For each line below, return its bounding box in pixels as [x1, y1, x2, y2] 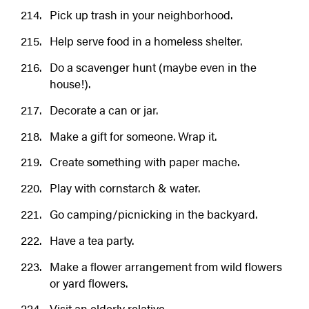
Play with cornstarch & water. [49, 179, 200, 197]
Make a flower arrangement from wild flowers [49, 257, 282, 275]
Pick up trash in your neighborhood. [49, 6, 232, 23]
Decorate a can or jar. [49, 101, 158, 118]
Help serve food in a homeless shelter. [49, 32, 242, 50]
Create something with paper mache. [49, 153, 239, 170]
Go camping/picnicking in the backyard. [49, 205, 257, 222]
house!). [49, 75, 90, 92]
